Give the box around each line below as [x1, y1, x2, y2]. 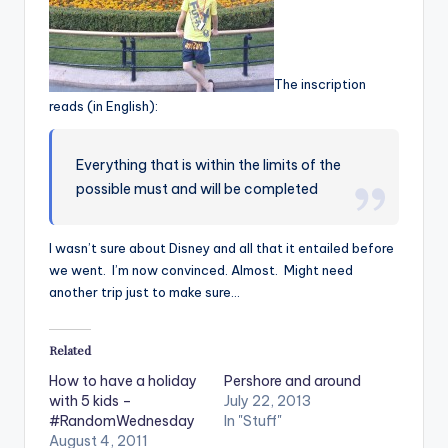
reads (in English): [49, 98, 158, 115]
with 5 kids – [49, 391, 132, 410]
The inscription [274, 76, 366, 93]
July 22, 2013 [224, 391, 311, 410]
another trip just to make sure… [49, 284, 240, 301]
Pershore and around [224, 371, 361, 390]
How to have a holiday [49, 371, 197, 390]
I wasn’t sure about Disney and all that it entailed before [49, 240, 394, 257]
